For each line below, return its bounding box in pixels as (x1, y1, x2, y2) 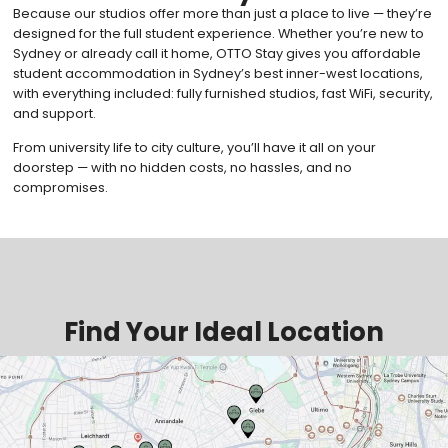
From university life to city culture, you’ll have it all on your (12, 138, 376, 156)
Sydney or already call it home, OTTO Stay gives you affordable (12, 44, 421, 62)
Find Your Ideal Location (64, 313, 384, 350)
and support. (12, 104, 96, 122)
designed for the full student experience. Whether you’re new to (12, 24, 424, 42)
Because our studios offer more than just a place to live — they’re (12, 4, 432, 22)
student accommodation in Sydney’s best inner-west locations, (12, 64, 423, 82)
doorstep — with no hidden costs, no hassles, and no (12, 158, 352, 176)
